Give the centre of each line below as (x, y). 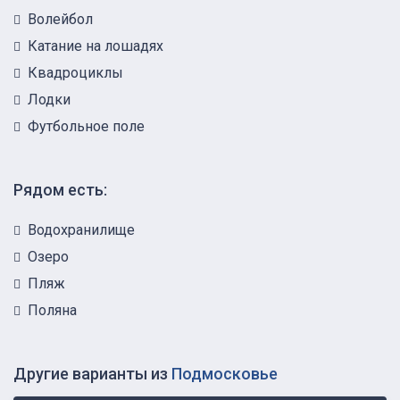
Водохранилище (81, 229)
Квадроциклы (75, 72)
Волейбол (60, 19)
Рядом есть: (60, 189)
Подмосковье (225, 373)
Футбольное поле (86, 126)
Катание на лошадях (96, 46)
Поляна (52, 310)
